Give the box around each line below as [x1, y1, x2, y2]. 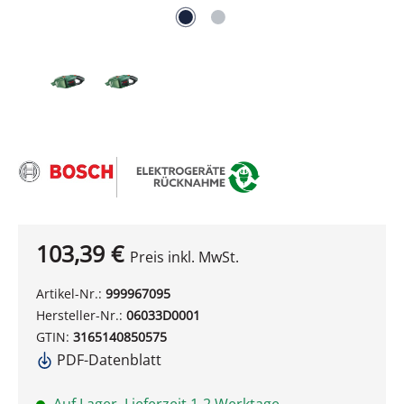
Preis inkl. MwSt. [130, 247, 239, 267]
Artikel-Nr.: [36, 285, 106, 302]
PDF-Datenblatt [53, 350, 162, 371]
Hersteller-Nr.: [36, 307, 126, 324]
